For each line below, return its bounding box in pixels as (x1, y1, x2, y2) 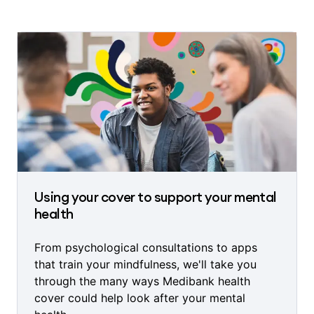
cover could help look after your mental (34, 291, 245, 306)
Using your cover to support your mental (34, 189, 277, 206)
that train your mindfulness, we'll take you (34, 257, 257, 272)
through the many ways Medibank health (34, 274, 250, 289)
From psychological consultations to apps (34, 240, 257, 255)
